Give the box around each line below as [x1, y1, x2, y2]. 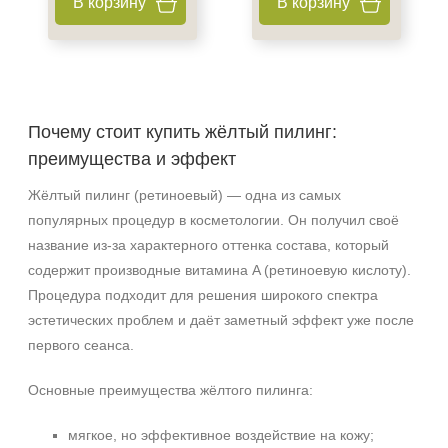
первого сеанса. [28, 337, 134, 353]
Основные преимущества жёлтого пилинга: [28, 382, 313, 398]
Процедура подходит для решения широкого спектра [28, 287, 378, 303]
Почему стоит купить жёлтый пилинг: [28, 122, 337, 142]
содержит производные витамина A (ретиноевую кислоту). [28, 262, 411, 278]
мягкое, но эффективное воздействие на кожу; [68, 427, 374, 443]
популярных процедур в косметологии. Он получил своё [28, 212, 399, 228]
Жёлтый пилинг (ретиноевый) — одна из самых [28, 187, 341, 203]
